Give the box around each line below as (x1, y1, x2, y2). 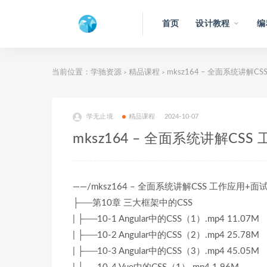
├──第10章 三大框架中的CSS (73, 198, 193, 207)
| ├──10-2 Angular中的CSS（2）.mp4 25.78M (73, 231, 259, 240)
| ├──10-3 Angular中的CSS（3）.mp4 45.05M (73, 247, 259, 256)
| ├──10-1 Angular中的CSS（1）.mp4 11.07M (73, 215, 259, 223)
